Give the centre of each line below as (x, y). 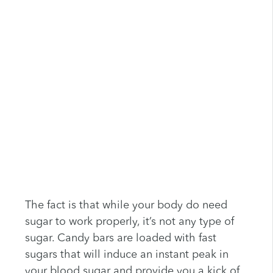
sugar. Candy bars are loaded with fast (120, 239)
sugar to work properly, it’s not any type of (129, 222)
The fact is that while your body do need (126, 206)
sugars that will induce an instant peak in (126, 255)
